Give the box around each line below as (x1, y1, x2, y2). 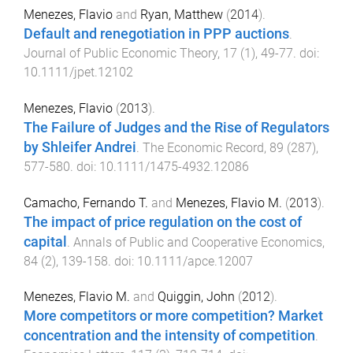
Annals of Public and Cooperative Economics (73, 234, 322, 250)
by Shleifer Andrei (24, 139, 136, 155)
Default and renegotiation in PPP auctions (24, 26, 289, 43)
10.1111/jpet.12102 (24, 65, 133, 80)
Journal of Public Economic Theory (24, 46, 217, 61)
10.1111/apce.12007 (137, 253, 253, 269)
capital (24, 233, 67, 250)
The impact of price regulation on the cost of (24, 214, 302, 230)
